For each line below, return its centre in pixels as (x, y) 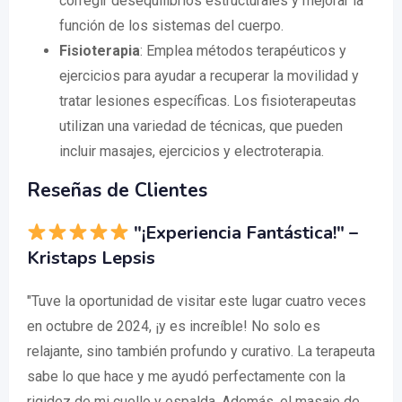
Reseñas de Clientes (117, 191)
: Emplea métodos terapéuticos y (243, 51)
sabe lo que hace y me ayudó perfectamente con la (186, 377)
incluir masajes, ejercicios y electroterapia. (192, 152)
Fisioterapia (100, 51)
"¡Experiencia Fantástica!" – (243, 233)
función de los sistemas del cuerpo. (171, 26)
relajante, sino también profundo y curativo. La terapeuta (201, 352)
